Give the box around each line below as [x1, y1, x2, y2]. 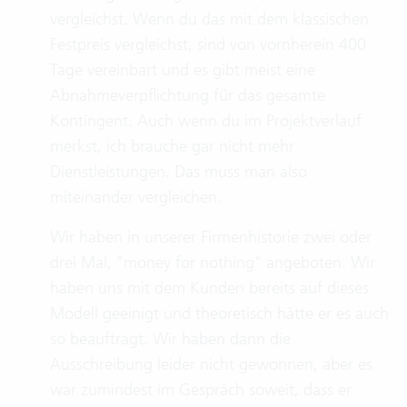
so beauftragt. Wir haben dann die [50, 328, 291, 349]
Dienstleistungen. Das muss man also [50, 161, 307, 182]
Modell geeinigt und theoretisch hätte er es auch [50, 303, 389, 323]
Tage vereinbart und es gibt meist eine [50, 59, 315, 80]
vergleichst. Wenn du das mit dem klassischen [50, 8, 369, 29]
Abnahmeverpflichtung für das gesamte [50, 84, 325, 105]
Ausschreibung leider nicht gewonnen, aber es [50, 353, 372, 374]
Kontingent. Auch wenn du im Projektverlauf [50, 110, 362, 131]
